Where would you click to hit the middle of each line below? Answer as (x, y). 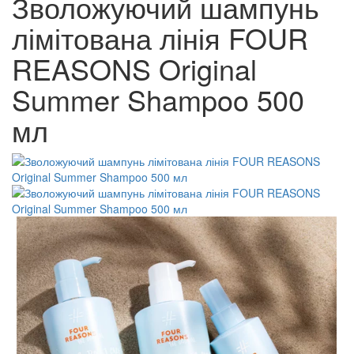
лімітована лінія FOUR (160, 38)
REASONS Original (134, 68)
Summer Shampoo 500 (158, 99)
